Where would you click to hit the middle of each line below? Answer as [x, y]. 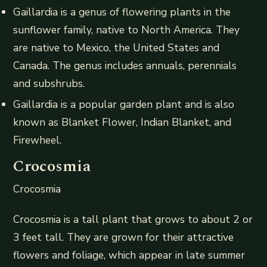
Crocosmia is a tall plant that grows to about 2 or [133, 219]
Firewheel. [38, 140]
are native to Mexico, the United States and [117, 48]
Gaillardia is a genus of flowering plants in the [122, 12]
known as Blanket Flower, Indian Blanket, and [122, 122]
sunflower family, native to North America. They [127, 30]
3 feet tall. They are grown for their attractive [124, 237]
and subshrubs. [49, 84]
